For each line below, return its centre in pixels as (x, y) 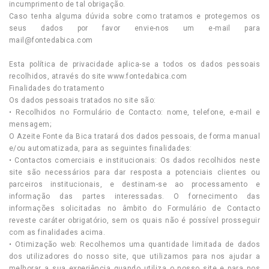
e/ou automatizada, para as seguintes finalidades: (101, 148)
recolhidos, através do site (59, 76)
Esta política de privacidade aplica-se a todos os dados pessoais (134, 64)
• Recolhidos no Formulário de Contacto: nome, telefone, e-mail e (134, 112)
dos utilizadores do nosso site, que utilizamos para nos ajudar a (134, 256)
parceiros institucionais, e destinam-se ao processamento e (134, 184)
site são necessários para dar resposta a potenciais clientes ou (134, 172)
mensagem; (30, 124)
